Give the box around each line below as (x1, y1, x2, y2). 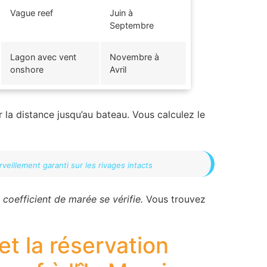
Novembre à (110, 51, 159, 62)
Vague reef (10, 7, 53, 18)
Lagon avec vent (10, 51, 76, 62)
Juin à (110, 7, 133, 18)
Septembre (110, 20, 154, 30)
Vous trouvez (143, 193, 206, 205)
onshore (10, 64, 44, 74)
